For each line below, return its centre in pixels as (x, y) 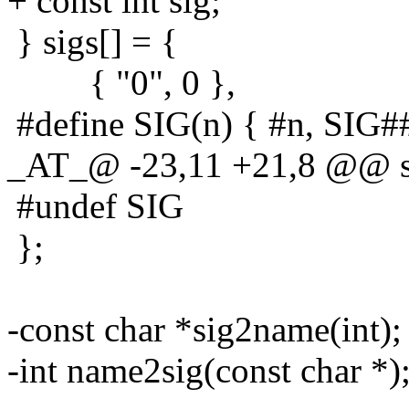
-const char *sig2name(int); (204, 329)
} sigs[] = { (93, 41)
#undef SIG (95, 205)
